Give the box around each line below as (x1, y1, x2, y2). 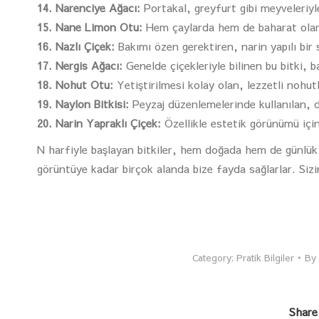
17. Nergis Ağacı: (37, 58, 122, 73)
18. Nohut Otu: (37, 77, 113, 92)
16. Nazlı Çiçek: (37, 38, 115, 53)
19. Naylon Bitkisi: (37, 96, 129, 111)
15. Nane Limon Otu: (37, 19, 142, 34)
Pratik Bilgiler (236, 251, 294, 264)
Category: (192, 251, 236, 264)
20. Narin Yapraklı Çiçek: (37, 115, 161, 130)
